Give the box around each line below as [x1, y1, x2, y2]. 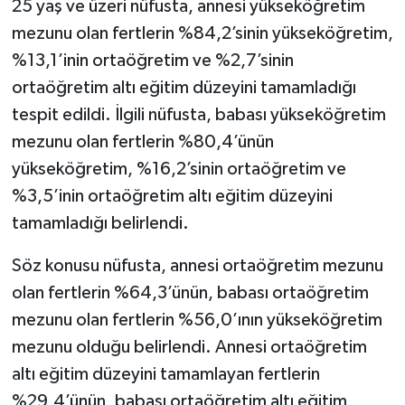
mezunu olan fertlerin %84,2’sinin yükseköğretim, [11, 24, 393, 42]
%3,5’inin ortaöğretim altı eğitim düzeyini [11, 186, 333, 205]
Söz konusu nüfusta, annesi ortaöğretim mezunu [11, 256, 383, 275]
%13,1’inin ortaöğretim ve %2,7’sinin [11, 51, 294, 70]
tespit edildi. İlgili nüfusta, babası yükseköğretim [11, 105, 386, 124]
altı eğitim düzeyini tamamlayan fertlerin [11, 364, 320, 383]
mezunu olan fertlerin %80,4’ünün [11, 132, 274, 151]
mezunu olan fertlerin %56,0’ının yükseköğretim [11, 310, 382, 329]
